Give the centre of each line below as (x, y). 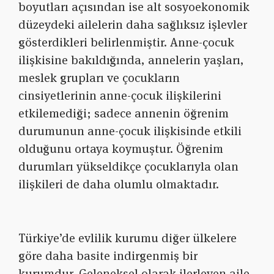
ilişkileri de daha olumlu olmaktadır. (119, 184)
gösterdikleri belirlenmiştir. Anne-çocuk (126, 43)
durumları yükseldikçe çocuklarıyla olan (128, 167)
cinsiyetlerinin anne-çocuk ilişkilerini (120, 96)
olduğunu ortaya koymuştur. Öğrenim (121, 149)
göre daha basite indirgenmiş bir (108, 256)
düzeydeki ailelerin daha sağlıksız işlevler (133, 25)
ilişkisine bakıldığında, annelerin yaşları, (131, 60)
